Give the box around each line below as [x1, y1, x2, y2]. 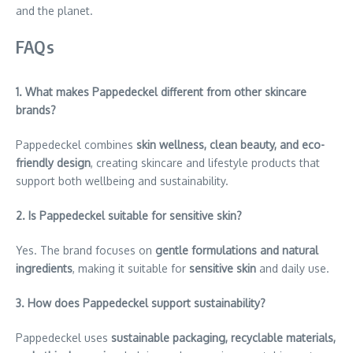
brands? [16, 102, 56, 117]
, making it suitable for [72, 261, 189, 275]
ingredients [16, 261, 72, 275]
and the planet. [16, 3, 93, 17]
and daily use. [256, 261, 329, 275]
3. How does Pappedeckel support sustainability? [16, 295, 266, 310]
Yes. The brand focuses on [16, 243, 155, 257]
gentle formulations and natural [155, 243, 318, 257]
